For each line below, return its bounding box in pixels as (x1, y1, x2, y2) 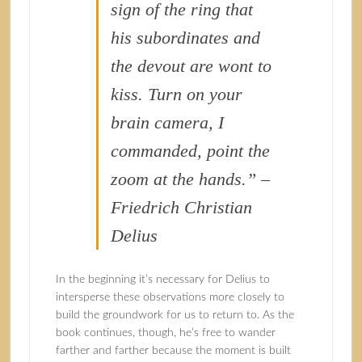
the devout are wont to (110, 56, 271, 76)
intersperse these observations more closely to (55, 292, 284, 303)
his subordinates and (110, 27, 260, 48)
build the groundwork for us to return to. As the (55, 309, 294, 321)
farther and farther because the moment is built (55, 345, 291, 356)
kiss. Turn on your (110, 84, 242, 104)
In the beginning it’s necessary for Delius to (55, 274, 270, 285)
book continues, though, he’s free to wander (55, 327, 276, 339)
